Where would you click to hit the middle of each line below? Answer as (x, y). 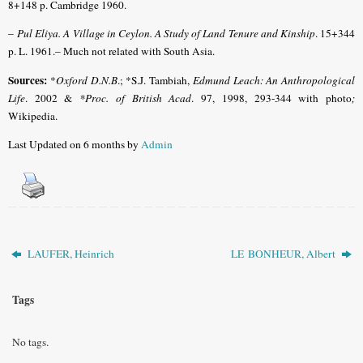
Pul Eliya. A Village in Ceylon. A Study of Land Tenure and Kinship (166, 34)
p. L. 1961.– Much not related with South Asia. (111, 51)
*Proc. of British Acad (136, 98)
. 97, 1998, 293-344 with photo (272, 98)
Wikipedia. (33, 115)
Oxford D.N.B (86, 80)
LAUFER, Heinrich (70, 253)
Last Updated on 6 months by (75, 145)
